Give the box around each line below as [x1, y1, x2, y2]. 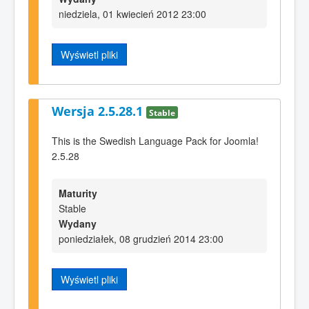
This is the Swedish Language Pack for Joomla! [52, 133, 259, 148]
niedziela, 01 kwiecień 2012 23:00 [59, 6, 206, 21]
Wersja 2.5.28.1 [52, 103, 146, 120]
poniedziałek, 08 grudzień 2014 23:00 [59, 232, 223, 246]
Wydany [59, 217, 97, 231]
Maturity [59, 186, 97, 201]
